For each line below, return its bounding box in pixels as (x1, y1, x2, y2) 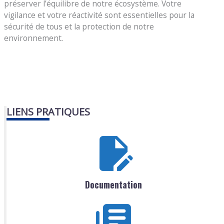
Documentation (84, 177, 142, 191)
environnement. (4, 32, 63, 44)
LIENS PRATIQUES (6, 105, 90, 119)
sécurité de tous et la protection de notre (4, 21, 154, 32)
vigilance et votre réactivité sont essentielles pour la (4, 9, 195, 21)
